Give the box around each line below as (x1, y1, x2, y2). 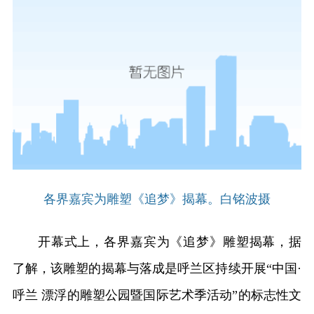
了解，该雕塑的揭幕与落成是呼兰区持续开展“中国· (12, 261, 302, 275)
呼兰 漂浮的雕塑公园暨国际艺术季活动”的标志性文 (12, 287, 302, 302)
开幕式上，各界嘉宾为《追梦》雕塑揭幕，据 (37, 234, 302, 249)
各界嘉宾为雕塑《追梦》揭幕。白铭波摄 (43, 191, 271, 206)
